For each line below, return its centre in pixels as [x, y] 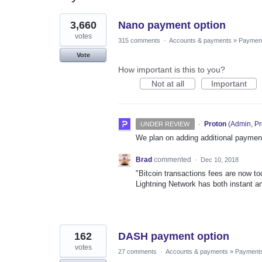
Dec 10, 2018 [220, 159]
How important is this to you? [172, 69]
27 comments [137, 251]
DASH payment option [174, 236]
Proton [215, 124]
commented [173, 159]
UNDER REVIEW [165, 124]
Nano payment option [172, 25]
